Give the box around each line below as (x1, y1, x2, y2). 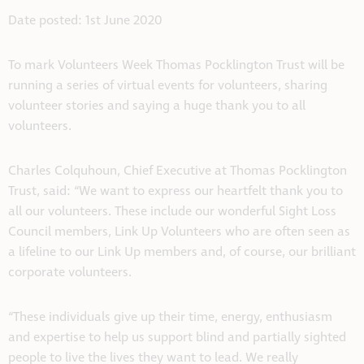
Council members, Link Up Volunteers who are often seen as (8, 223, 350, 241)
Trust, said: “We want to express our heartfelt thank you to (8, 183, 343, 201)
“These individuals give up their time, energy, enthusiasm (8, 309, 332, 327)
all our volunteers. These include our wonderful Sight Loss (8, 203, 336, 221)
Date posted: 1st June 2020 (8, 12, 162, 30)
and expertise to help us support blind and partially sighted (8, 329, 346, 347)
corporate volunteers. (8, 264, 132, 282)
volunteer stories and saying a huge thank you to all (8, 97, 305, 115)
